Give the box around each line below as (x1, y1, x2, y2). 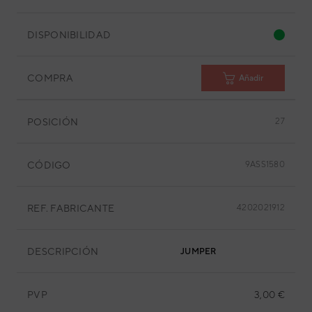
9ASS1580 (244, 159, 285, 169)
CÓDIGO (27, 159, 71, 171)
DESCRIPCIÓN (27, 245, 99, 257)
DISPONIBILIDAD (27, 29, 111, 40)
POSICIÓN (27, 116, 79, 127)
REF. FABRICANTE (27, 202, 115, 214)
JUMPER (180, 247, 217, 256)
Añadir (239, 72, 263, 83)
